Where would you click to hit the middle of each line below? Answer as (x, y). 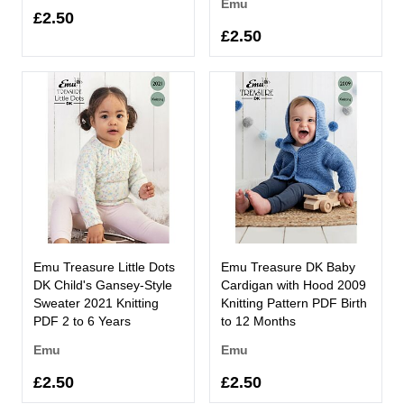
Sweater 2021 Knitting (96, 303)
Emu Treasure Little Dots (104, 266)
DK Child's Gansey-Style (103, 285)
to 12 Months (258, 321)
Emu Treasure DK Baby (288, 266)
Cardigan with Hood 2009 (294, 285)
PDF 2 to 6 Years (82, 321)
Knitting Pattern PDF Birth (294, 303)
